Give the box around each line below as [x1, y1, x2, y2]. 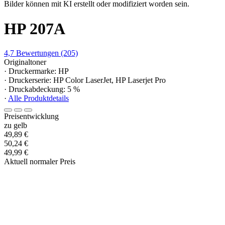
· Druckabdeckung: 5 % [4, 85, 80, 94]
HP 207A [4, 19, 65, 38]
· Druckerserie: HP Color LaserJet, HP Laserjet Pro [4, 76, 166, 85]
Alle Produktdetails [8, 94, 69, 103]
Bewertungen [16, 49, 59, 58]
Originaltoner [4, 58, 46, 67]
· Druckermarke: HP [4, 67, 69, 76]
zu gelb [4, 121, 27, 130]
